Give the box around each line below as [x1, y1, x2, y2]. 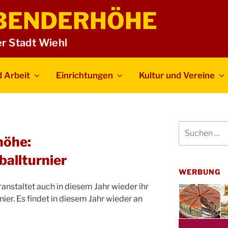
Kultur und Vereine [139, 70, 215, 80]
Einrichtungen [56, 70, 113, 80]
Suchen [178, 121, 204, 130]
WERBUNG [178, 167, 221, 176]
